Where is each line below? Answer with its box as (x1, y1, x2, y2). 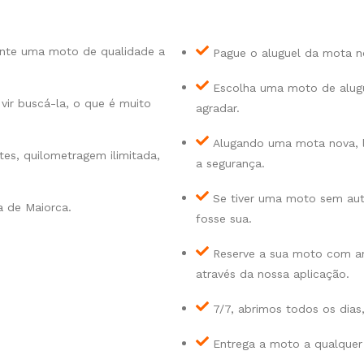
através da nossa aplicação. (196, 266, 349, 280)
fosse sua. (196, 211, 252, 225)
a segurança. (196, 156, 265, 170)
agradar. (196, 101, 240, 115)
